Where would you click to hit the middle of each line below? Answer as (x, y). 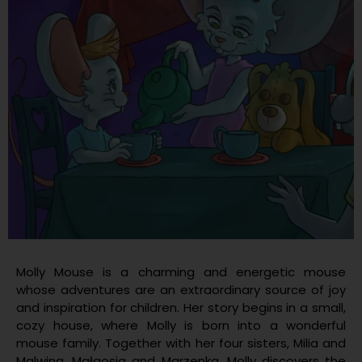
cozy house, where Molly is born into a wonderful (181, 325)
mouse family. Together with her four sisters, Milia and (181, 343)
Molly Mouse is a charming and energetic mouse (181, 271)
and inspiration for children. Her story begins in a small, (181, 307)
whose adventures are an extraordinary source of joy (181, 289)
